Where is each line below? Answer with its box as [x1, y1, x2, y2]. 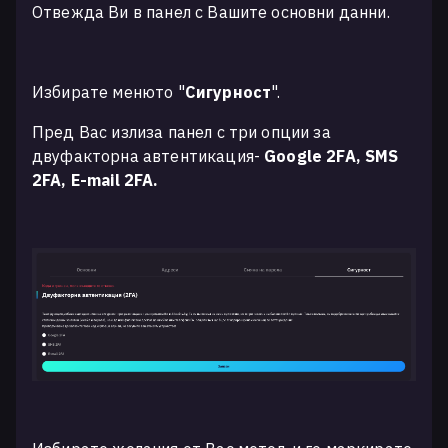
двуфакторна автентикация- [32, 146, 265, 167]
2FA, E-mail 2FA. [32, 170, 159, 191]
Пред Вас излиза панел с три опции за [32, 122, 331, 143]
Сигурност [184, 82, 272, 103]
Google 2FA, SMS [264, 146, 399, 167]
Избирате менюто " [32, 82, 185, 103]
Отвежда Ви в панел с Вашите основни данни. [32, 2, 390, 23]
